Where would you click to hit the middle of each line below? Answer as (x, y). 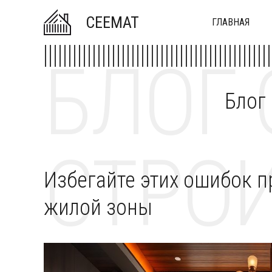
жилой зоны (98, 208)
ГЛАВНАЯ (231, 22)
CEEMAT (112, 22)
